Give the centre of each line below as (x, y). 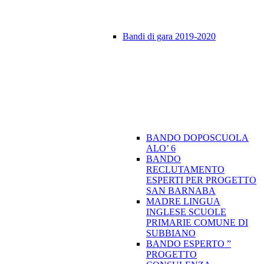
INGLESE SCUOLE (186, 212)
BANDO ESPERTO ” (189, 244)
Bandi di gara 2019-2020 (169, 37)
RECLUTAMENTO (185, 170)
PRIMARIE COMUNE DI (197, 223)
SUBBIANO (171, 233)
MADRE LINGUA (183, 202)
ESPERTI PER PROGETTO (201, 180)
